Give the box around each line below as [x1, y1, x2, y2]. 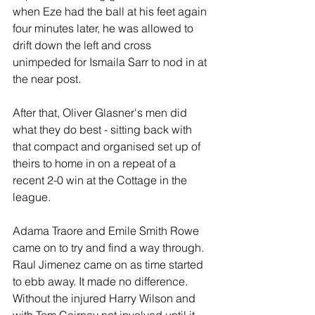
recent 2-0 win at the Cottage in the [13, 173, 190, 187]
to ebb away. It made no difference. [13, 274, 191, 288]
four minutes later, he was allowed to [13, 21, 196, 35]
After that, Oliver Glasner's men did [13, 105, 190, 120]
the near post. [13, 72, 81, 86]
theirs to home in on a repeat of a [13, 156, 179, 170]
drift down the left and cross [13, 38, 154, 52]
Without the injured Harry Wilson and [13, 291, 198, 305]
